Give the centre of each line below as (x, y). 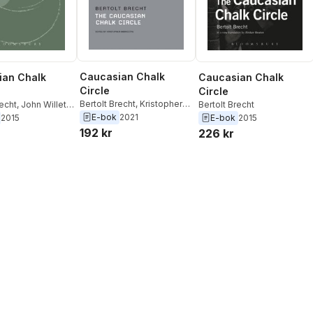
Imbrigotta (101, 116)
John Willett (45, 104)
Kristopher (161, 103)
